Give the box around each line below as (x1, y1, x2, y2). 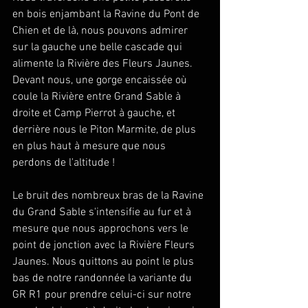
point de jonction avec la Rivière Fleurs (12, 238, 197, 252)
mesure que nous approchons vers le (12, 221, 191, 236)
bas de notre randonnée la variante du (12, 271, 195, 285)
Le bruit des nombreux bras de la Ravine (12, 188, 206, 203)
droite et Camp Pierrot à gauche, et (12, 106, 178, 120)
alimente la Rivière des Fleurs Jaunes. (12, 56, 195, 71)
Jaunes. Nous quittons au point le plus (12, 254, 197, 269)
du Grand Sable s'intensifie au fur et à (12, 205, 194, 219)
